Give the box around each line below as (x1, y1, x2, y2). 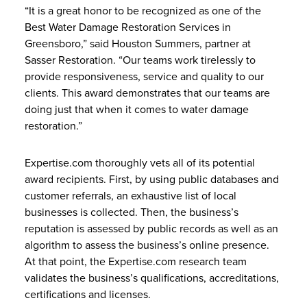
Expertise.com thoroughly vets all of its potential (25, 155, 255, 171)
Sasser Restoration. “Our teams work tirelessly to (25, 52, 256, 69)
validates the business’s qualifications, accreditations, (25, 270, 279, 286)
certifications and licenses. (25, 286, 153, 303)
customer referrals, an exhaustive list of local (25, 188, 236, 204)
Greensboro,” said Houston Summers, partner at (25, 36, 251, 52)
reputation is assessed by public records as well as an (25, 221, 278, 237)
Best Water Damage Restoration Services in (25, 19, 231, 36)
